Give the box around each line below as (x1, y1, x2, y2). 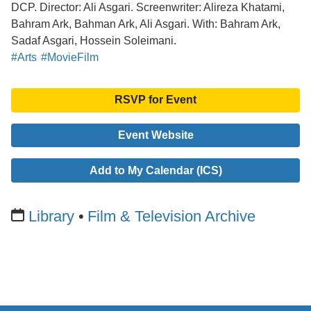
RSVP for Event (115, 94, 196, 106)
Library (28, 207, 75, 225)
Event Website (117, 128, 194, 141)
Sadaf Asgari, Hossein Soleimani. (11, 34, 176, 47)
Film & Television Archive (87, 207, 255, 225)
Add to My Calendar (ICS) (89, 164, 222, 176)
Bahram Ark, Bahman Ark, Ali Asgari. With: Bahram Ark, (11, 17, 280, 30)
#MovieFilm (41, 51, 99, 63)
